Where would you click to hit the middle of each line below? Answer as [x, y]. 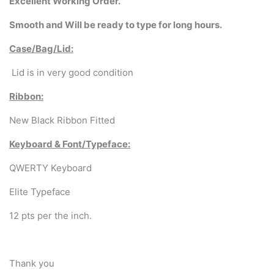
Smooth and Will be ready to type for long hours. [117, 24]
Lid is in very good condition [71, 72]
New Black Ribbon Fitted [62, 120]
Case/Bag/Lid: [41, 48]
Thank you [32, 263]
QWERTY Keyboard [50, 168]
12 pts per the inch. [52, 215]
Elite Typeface [40, 191]
